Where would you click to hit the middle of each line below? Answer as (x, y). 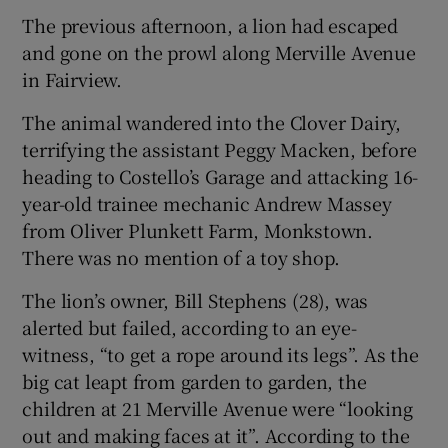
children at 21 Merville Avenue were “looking (217, 407)
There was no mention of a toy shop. (181, 256)
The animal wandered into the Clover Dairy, (212, 121)
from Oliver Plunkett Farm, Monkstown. (198, 229)
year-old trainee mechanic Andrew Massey (207, 202)
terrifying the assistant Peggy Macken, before (219, 148)
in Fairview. (72, 78)
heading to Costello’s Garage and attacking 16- (220, 175)
